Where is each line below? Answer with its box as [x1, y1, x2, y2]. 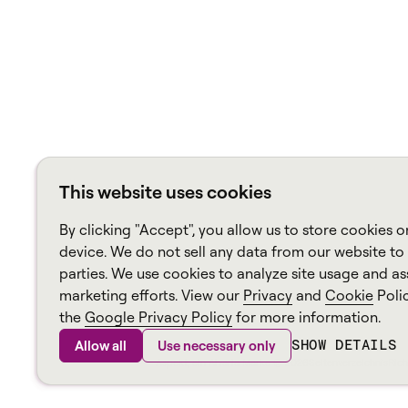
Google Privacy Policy [85, 308, 232, 326]
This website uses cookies [59, 180, 271, 203]
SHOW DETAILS [291, 336, 397, 353]
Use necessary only [158, 336, 276, 354]
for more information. [232, 308, 381, 326]
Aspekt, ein [155, 356, 209, 370]
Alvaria [208, 356, 240, 370]
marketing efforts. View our [59, 286, 243, 304]
